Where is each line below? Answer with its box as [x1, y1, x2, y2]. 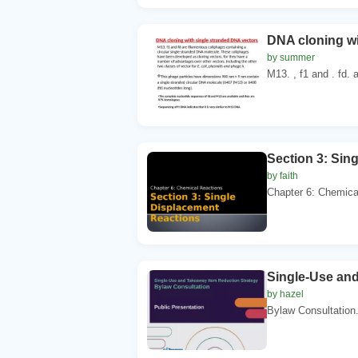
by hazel [267, 288, 304, 300]
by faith [267, 169, 298, 181]
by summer [267, 51, 315, 63]
